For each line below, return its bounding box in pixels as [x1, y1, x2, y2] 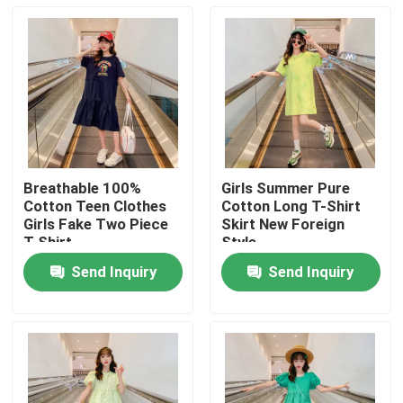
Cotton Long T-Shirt [220, 197, 361, 216]
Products [31, 331, 95, 350]
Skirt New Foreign [220, 215, 345, 234]
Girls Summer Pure [220, 179, 350, 198]
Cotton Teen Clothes [23, 197, 167, 216]
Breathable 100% [23, 179, 142, 198]
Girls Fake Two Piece [23, 215, 169, 234]
